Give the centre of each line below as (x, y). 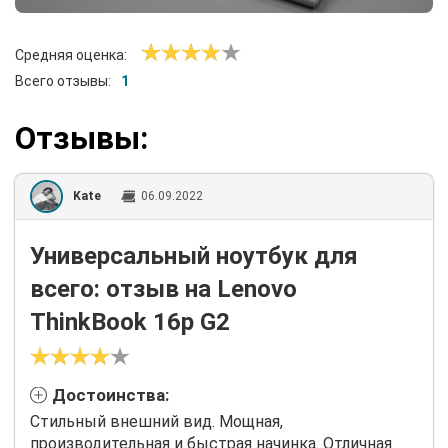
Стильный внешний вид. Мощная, (156, 422)
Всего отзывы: (63, 80)
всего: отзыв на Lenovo (163, 288)
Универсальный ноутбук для (194, 255)
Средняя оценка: (71, 54)
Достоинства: (110, 394)
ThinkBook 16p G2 (130, 321)
